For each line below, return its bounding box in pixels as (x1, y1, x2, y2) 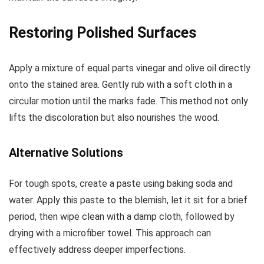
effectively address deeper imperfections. (9, 244, 186, 256)
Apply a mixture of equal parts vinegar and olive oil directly (9, 62, 250, 74)
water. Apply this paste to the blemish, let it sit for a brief (9, 194, 247, 206)
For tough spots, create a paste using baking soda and (9, 178, 233, 190)
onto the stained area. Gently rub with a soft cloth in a (9, 79, 232, 91)
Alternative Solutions (9, 146, 123, 160)
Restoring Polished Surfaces (9, 24, 196, 42)
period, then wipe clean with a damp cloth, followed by (9, 211, 235, 223)
